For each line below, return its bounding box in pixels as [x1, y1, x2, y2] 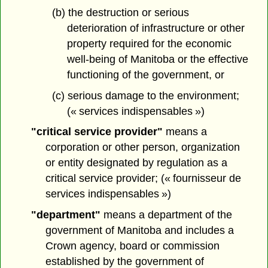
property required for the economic [66, 37, 232, 50]
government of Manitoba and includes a [45, 224, 234, 237]
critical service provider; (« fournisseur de [45, 172, 242, 185]
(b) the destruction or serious [51, 6, 189, 19]
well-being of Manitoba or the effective [66, 53, 248, 65]
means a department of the [100, 209, 232, 221]
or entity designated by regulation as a [45, 157, 228, 169]
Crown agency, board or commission [45, 240, 220, 252]
